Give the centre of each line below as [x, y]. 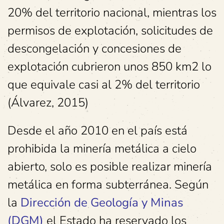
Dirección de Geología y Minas [102, 203]
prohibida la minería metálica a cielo [102, 149]
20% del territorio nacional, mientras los [112, 13]
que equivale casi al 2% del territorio [104, 85]
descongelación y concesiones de [94, 49]
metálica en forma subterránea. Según [108, 185]
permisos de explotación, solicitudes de [110, 31]
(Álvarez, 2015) [48, 103]
